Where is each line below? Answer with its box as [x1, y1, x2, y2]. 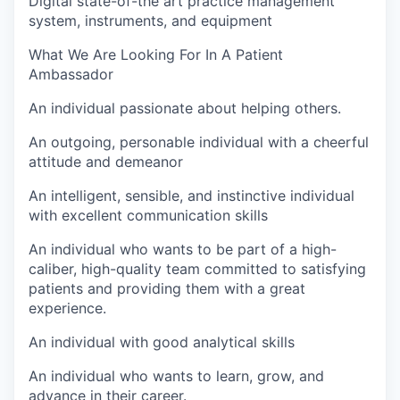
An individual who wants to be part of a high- [29, 240, 337, 258]
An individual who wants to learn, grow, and [29, 367, 324, 385]
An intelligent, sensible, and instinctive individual [29, 187, 354, 204]
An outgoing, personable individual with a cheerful [29, 133, 369, 151]
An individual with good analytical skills [29, 333, 295, 351]
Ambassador [29, 65, 113, 83]
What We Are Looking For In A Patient [29, 46, 283, 63]
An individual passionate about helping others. [29, 99, 341, 117]
